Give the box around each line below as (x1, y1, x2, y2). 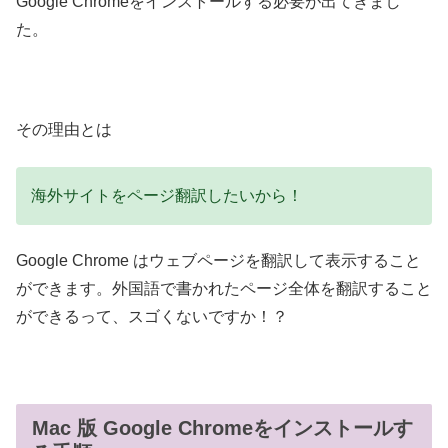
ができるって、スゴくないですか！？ (16, 308, 288, 326)
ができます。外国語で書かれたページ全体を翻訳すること (16, 280, 432, 298)
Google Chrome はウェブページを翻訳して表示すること (16, 252, 421, 270)
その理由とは (16, 121, 112, 139)
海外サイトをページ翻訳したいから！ (31, 186, 303, 204)
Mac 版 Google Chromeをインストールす (32, 417, 413, 440)
